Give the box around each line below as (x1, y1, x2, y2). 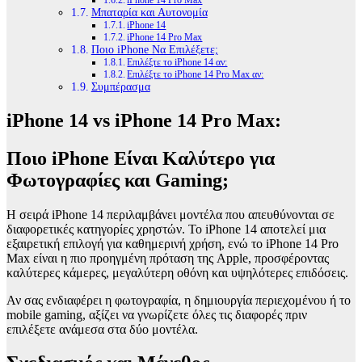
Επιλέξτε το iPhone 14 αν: (127, 56, 228, 68)
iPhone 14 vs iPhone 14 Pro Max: (6, 109, 281, 131)
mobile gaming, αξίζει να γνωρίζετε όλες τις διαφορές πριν (6, 307, 307, 322)
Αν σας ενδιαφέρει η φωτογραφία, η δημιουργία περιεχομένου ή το (6, 293, 351, 307)
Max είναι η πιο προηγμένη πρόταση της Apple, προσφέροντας (6, 250, 329, 265)
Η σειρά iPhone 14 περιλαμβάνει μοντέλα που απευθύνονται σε (6, 207, 335, 221)
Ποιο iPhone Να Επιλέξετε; (90, 43, 218, 56)
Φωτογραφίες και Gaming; (6, 169, 229, 191)
